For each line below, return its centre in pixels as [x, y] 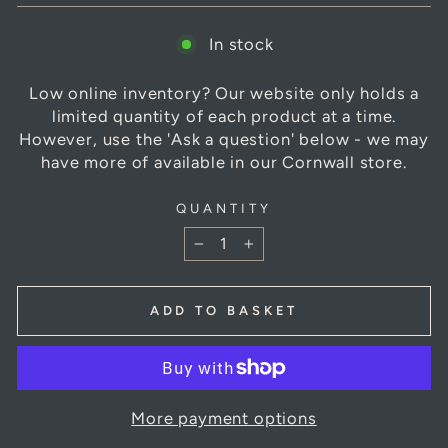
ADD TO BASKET [224, 310]
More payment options [224, 417]
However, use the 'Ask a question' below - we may [224, 139]
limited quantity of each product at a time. [224, 116]
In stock [241, 44]
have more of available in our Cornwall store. [224, 162]
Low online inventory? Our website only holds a [224, 93]
